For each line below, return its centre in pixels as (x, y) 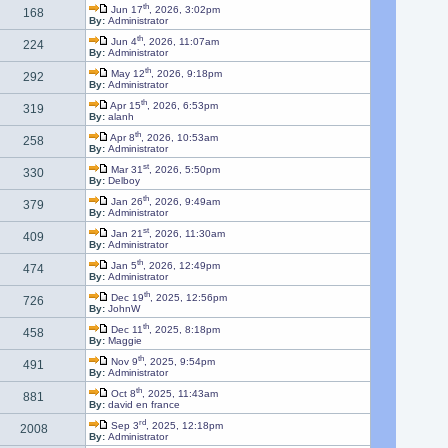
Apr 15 (124, 106)
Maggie (124, 341)
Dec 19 (125, 298)
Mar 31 (125, 170)
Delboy (123, 181)
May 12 (126, 74)
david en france (143, 405)
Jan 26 (125, 202)
